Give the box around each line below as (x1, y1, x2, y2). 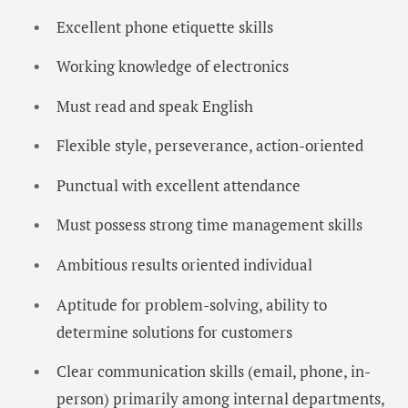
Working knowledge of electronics (56, 56, 289, 77)
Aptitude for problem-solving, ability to (56, 293, 327, 315)
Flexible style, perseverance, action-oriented (56, 135, 363, 157)
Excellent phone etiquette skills (56, 15, 273, 37)
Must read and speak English (56, 95, 253, 117)
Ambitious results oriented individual (56, 254, 312, 276)
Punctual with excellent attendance (56, 174, 301, 196)
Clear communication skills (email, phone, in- (56, 361, 371, 382)
